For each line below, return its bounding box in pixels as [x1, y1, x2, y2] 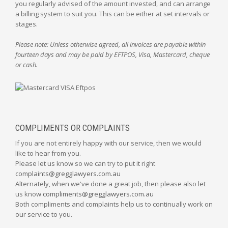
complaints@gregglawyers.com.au [15, 169, 121, 178]
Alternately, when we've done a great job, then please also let [15, 179, 206, 188]
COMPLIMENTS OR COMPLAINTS [15, 123, 130, 133]
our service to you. [15, 210, 72, 219]
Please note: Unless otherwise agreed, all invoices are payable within [15, 40, 206, 49]
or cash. [15, 60, 38, 69]
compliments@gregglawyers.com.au [43, 189, 154, 198]
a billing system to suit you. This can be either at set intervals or [15, 9, 210, 18]
